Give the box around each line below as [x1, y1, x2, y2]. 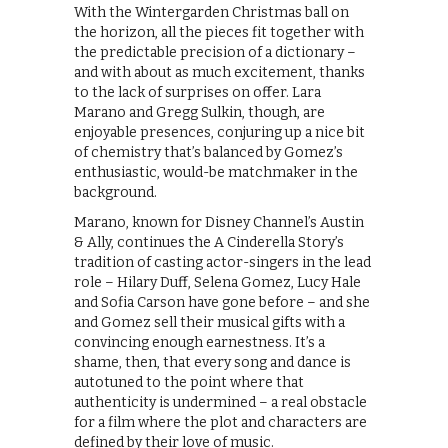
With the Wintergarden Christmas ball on [74, 3, 349, 21]
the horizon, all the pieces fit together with [74, 23, 364, 41]
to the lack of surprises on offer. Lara [74, 83, 321, 101]
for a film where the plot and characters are [74, 413, 367, 431]
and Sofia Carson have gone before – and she [74, 293, 370, 311]
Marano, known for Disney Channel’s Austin [74, 213, 364, 231]
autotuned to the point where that [74, 373, 304, 391]
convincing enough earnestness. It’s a [74, 333, 325, 351]
